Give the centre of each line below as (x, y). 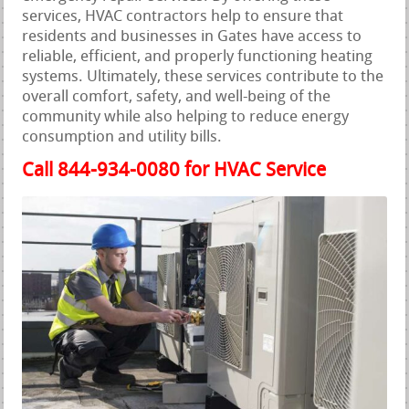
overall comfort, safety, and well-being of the (177, 98)
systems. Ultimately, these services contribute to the (203, 78)
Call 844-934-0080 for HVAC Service (174, 172)
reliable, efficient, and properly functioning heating (198, 58)
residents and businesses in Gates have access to (192, 37)
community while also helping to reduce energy (186, 118)
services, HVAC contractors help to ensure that (183, 17)
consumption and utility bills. (122, 138)
